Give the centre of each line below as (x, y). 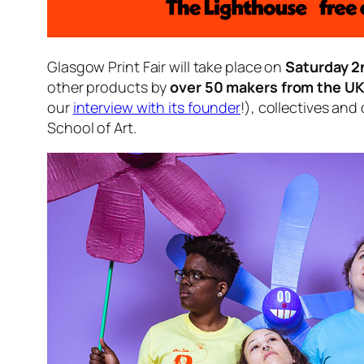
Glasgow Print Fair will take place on (167, 66)
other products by (109, 87)
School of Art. (92, 127)
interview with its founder (157, 107)
